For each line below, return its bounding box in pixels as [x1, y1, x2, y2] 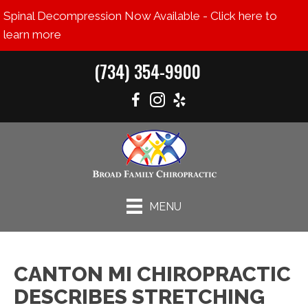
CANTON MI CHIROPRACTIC [14, 262, 291, 287]
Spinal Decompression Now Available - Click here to [3, 9, 277, 23]
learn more [3, 27, 61, 41]
